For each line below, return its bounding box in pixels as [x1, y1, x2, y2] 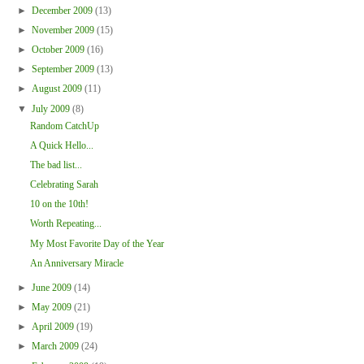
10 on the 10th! [29, 198, 89, 210]
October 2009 [31, 44, 87, 56]
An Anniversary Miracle [29, 257, 123, 269]
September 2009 [31, 63, 97, 76]
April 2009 [31, 321, 76, 333]
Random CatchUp [29, 119, 99, 132]
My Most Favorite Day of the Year [29, 237, 164, 249]
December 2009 [31, 4, 95, 16]
